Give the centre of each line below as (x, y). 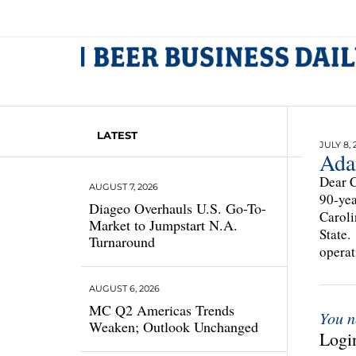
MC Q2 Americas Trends (162, 310)
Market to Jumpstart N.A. (163, 225)
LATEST (117, 135)
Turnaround (122, 242)
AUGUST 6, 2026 (124, 288)
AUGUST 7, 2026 (124, 187)
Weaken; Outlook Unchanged (174, 327)
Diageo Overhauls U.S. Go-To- (178, 208)
